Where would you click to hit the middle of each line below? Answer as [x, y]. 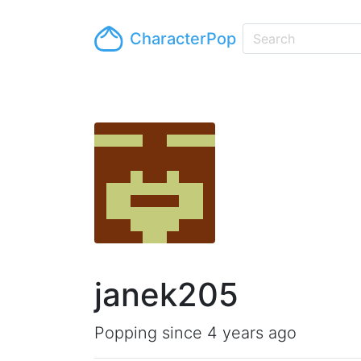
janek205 [166, 295]
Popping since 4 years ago [195, 333]
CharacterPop [183, 39]
